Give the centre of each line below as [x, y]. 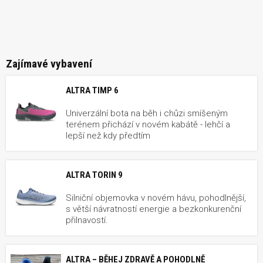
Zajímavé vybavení [49, 64]
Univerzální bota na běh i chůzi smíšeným [147, 114]
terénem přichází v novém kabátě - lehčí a [148, 125]
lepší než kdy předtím [108, 136]
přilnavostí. [87, 220]
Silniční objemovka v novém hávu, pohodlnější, [156, 198]
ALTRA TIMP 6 [92, 91]
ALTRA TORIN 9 [94, 175]
